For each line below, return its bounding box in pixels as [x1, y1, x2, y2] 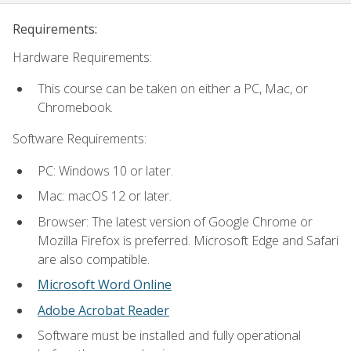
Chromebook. [38, 98, 113, 116]
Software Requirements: [13, 130, 147, 148]
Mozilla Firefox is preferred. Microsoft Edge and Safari [38, 231, 338, 249]
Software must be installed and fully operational [38, 327, 301, 345]
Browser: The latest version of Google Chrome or [38, 212, 313, 230]
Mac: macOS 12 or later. [38, 187, 172, 205]
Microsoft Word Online [38, 276, 172, 294]
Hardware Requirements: [13, 48, 152, 66]
